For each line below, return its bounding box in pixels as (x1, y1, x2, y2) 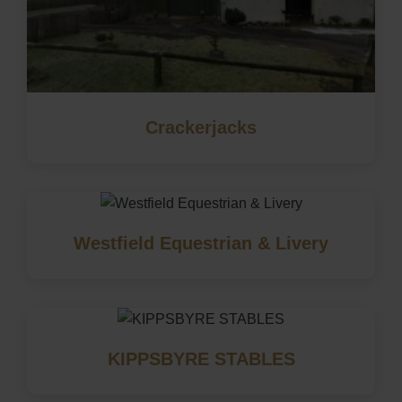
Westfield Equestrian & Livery (74, 232, 328, 253)
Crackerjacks (145, 117, 257, 137)
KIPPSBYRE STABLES (107, 348, 295, 369)
